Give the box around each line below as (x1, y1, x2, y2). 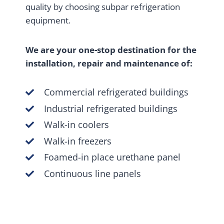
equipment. (25, 14, 70, 26)
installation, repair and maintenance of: (25, 57, 192, 69)
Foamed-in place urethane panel (44, 151, 180, 163)
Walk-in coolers (44, 118, 109, 130)
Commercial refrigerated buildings (44, 86, 188, 98)
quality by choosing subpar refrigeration (25, 1, 180, 12)
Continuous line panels (44, 167, 143, 179)
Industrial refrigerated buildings (44, 102, 177, 114)
